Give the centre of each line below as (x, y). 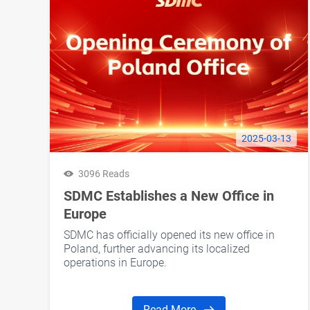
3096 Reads (104, 174)
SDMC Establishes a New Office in (169, 196)
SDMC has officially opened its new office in (169, 235)
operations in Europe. (115, 263)
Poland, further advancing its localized (157, 249)
